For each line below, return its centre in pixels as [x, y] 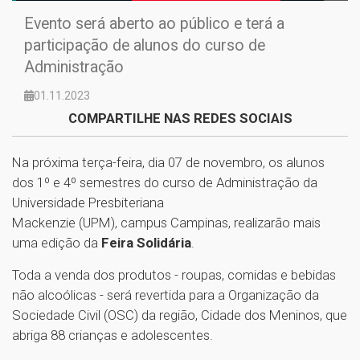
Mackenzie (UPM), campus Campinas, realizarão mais [166, 222]
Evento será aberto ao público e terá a [154, 23]
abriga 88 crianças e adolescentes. [114, 335]
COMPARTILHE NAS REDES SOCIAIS [180, 118]
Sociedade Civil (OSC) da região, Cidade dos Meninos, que [180, 315]
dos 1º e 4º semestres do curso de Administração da [165, 182]
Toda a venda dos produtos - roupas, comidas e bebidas [174, 274]
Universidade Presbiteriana [88, 202]
